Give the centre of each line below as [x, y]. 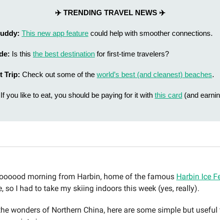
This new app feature [55, 33]
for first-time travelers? [132, 54]
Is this [22, 54]
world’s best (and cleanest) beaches [154, 74]
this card [168, 95]
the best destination [64, 54]
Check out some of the [59, 74]
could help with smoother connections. [151, 33]
